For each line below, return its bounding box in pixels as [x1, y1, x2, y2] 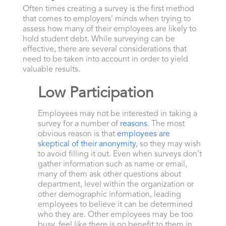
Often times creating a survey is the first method [22, 5, 194, 14]
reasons [120, 120, 147, 129]
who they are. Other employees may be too [37, 211, 193, 219]
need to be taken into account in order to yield [22, 55, 188, 64]
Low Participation [37, 86, 154, 101]
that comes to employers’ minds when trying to [22, 15, 191, 24]
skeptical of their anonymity [37, 140, 136, 149]
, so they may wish [135, 140, 201, 149]
